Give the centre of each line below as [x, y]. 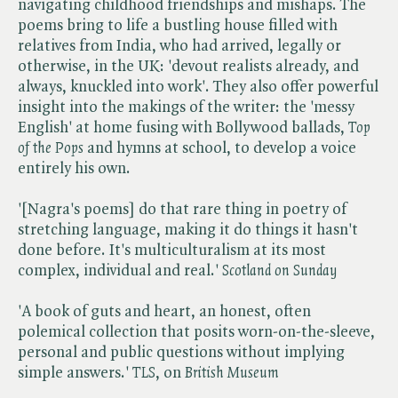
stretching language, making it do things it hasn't [188, 230]
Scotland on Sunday [279, 271]
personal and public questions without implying [181, 352]
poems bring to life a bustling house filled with [178, 25]
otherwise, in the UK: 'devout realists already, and [188, 66]
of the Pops [51, 148]
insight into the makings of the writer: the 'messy [186, 107]
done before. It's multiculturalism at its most [172, 250]
